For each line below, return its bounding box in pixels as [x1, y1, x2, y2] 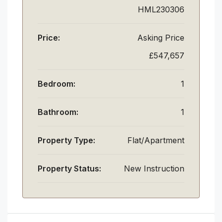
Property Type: [38, 135, 95, 145]
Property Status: [38, 163, 101, 173]
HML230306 [138, 4, 184, 14]
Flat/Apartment [127, 135, 184, 145]
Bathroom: [38, 107, 78, 117]
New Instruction [124, 163, 184, 173]
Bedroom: [38, 78, 75, 89]
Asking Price [137, 32, 184, 43]
